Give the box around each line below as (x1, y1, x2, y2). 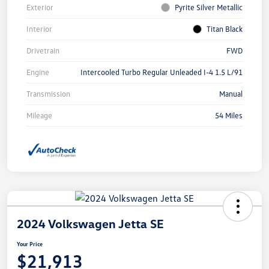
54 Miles (215, 110, 243, 121)
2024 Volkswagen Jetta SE (17, 216, 164, 231)
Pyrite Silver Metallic (175, 2, 243, 13)
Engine (26, 67, 49, 77)
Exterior (26, 2, 53, 13)
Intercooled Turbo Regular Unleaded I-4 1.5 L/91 (80, 67, 243, 77)
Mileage (26, 110, 52, 121)
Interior (26, 24, 52, 34)
